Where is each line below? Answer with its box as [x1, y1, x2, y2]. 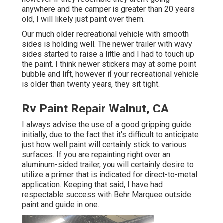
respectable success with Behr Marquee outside [22, 190, 191, 200]
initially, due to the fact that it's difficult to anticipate [22, 130, 199, 140]
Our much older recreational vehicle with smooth [22, 29, 189, 39]
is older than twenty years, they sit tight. [22, 79, 160, 89]
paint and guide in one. [22, 200, 99, 210]
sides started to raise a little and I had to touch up [22, 49, 194, 59]
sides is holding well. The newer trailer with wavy [22, 39, 192, 49]
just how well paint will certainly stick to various [22, 140, 187, 150]
